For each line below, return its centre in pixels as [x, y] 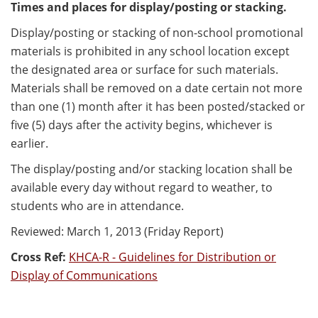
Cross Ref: [38, 257]
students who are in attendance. [97, 206]
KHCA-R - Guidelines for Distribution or [172, 257]
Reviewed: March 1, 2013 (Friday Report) [117, 232]
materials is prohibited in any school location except [150, 51]
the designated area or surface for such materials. [144, 70]
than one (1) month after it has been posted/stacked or [158, 107]
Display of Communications [84, 276]
